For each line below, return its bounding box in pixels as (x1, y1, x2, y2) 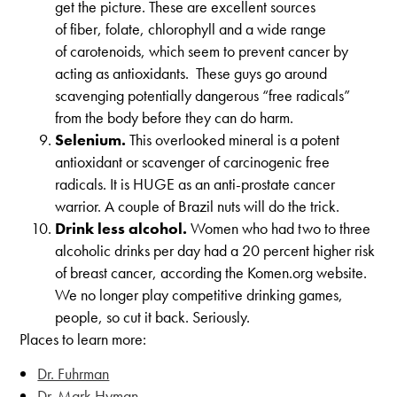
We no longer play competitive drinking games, (55, 284, 344, 305)
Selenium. (55, 129, 127, 150)
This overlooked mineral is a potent (126, 129, 340, 150)
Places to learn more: (19, 329, 147, 349)
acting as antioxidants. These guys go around (55, 63, 328, 83)
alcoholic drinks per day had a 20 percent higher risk (55, 240, 376, 261)
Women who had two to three (187, 218, 371, 238)
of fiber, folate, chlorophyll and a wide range (55, 19, 327, 39)
